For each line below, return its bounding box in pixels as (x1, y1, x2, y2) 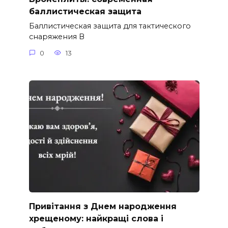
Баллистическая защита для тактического (28, 21, 191, 31)
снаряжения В (28, 32, 84, 42)
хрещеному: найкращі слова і (28, 213, 163, 223)
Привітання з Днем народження (28, 201, 177, 211)
